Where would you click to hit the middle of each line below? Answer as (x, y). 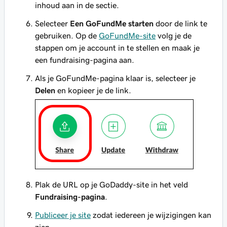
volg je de (174, 35)
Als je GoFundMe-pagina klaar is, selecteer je (115, 78)
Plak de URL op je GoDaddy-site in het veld (111, 184)
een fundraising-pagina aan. (85, 60)
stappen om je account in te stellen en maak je (117, 48)
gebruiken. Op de (67, 35)
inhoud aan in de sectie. (77, 5)
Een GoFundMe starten (112, 23)
